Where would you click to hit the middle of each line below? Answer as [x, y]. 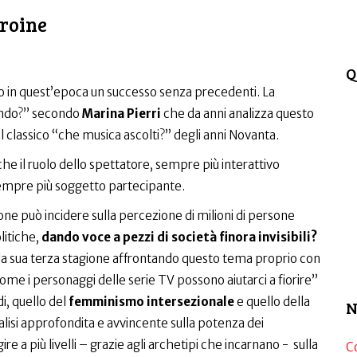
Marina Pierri [122, 114]
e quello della [272, 302]
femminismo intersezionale [151, 302]
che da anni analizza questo [238, 114]
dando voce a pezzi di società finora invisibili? [179, 237]
